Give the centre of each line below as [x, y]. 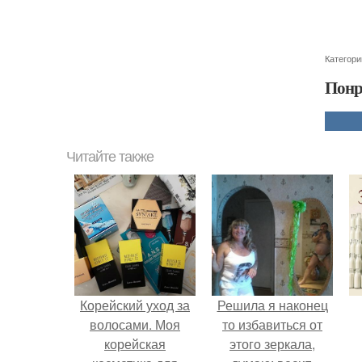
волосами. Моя [135, 324]
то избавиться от [272, 324]
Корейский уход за [135, 305]
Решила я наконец [272, 305]
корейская [135, 344]
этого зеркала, [272, 344]
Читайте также [110, 157]
